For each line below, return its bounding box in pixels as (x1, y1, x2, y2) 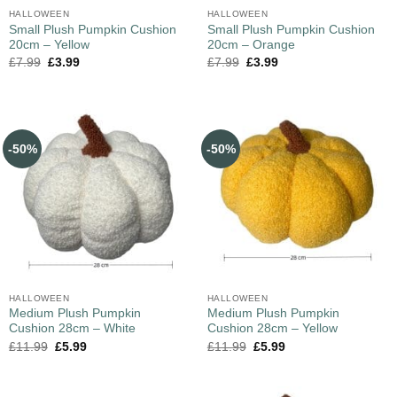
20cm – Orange (206, 37, 295, 51)
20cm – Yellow (8, 37, 90, 51)
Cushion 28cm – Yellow (206, 322, 338, 336)
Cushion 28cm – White (8, 322, 136, 336)
